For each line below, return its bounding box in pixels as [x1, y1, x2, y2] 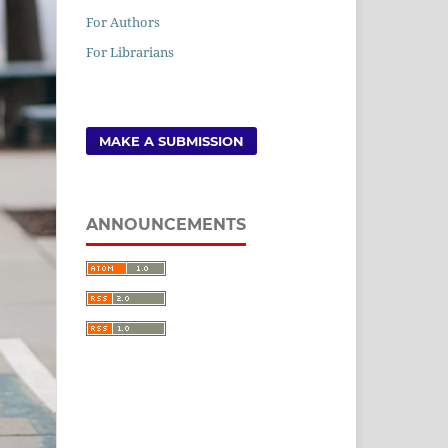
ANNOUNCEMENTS [86, 214, 246, 234]
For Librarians [86, 42, 174, 61]
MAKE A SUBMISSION [99, 132, 245, 149]
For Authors [86, 12, 160, 31]
